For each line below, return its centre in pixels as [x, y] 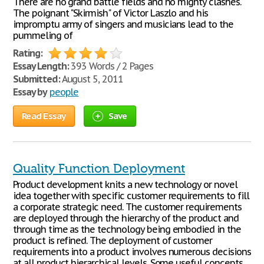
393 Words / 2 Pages [111, 66]
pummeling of [43, 35]
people [64, 92]
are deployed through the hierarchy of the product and [126, 218]
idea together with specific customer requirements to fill [131, 196]
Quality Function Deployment [99, 169]
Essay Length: [41, 66]
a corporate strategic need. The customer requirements [127, 207]
